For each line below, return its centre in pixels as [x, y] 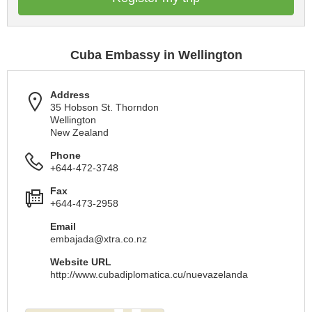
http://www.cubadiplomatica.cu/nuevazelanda [149, 274]
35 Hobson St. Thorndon [104, 107]
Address [70, 95]
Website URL [81, 262]
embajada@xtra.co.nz [99, 239]
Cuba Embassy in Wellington [156, 55]
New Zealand [79, 132]
